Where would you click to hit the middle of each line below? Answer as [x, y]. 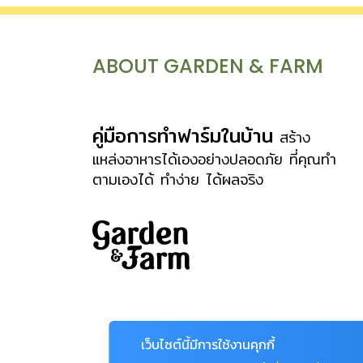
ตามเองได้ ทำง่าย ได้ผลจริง [178, 179]
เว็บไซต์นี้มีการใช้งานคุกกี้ [208, 344]
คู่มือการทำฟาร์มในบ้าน [183, 135]
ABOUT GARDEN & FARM [208, 66]
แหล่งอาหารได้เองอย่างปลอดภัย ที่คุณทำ [214, 159]
